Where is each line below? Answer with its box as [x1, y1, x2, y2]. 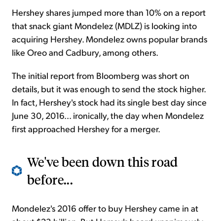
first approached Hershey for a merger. [12, 123, 160, 135]
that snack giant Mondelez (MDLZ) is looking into [12, 20, 197, 32]
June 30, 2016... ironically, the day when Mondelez [12, 110, 204, 121]
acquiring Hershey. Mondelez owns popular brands [12, 33, 207, 45]
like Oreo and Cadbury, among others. [12, 46, 158, 58]
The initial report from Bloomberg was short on [12, 70, 189, 81]
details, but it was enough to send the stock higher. [12, 83, 206, 95]
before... [27, 171, 74, 188]
